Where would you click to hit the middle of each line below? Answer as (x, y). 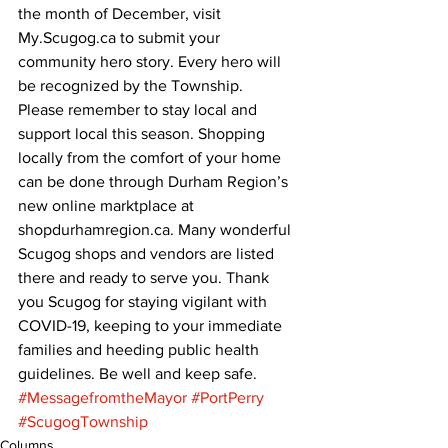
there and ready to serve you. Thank (145, 277)
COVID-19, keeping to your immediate (152, 325)
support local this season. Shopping (143, 133)
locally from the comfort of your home (151, 157)
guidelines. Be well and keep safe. (137, 373)
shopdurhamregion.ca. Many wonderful (156, 229)
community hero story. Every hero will (151, 61)
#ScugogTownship (83, 421)
